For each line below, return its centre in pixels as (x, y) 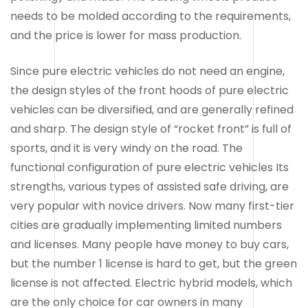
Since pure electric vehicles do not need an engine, (147, 71)
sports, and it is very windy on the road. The (126, 148)
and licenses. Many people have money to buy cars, (150, 244)
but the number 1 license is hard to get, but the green (154, 263)
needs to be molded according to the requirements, (151, 16)
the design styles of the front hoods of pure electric (150, 90)
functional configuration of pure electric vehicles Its (150, 167)
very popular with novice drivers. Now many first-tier (152, 206)
